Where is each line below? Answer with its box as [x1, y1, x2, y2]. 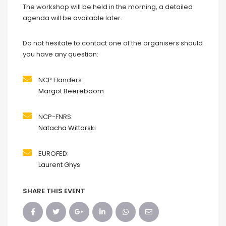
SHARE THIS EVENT [23, 186, 85, 196]
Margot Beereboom [38, 86, 104, 96]
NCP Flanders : [38, 75, 85, 85]
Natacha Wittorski [38, 123, 96, 133]
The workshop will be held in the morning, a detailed [23, 2, 193, 12]
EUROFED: [38, 149, 69, 159]
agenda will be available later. [23, 13, 122, 23]
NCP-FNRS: [38, 112, 73, 122]
